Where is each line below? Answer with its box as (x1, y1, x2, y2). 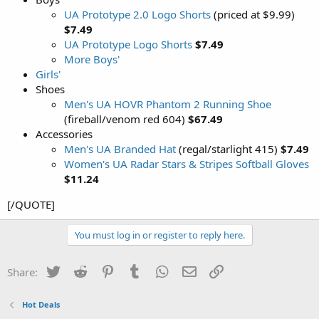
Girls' (36, 66, 61, 81)
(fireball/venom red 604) (64, 111, 188, 126)
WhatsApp (170, 263, 221, 278)
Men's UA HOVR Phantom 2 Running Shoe (64, 96, 271, 111)
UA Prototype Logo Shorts (64, 36, 192, 51)
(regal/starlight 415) (176, 141, 281, 156)
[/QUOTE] (7, 197, 55, 211)
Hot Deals (21, 299, 60, 310)
